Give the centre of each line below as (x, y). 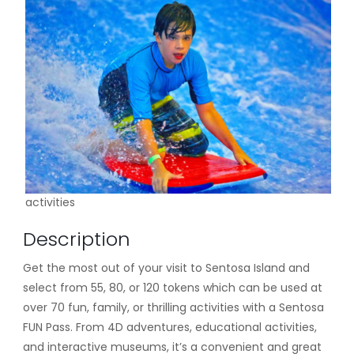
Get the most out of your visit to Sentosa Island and (166, 267)
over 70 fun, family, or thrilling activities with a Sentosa (173, 307)
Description (76, 239)
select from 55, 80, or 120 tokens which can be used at (172, 287)
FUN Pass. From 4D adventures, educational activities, (169, 327)
